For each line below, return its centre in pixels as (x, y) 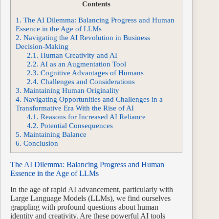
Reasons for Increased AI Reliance (92, 116)
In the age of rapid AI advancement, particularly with (92, 189)
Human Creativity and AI (78, 55)
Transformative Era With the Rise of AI (75, 108)
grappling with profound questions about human (84, 207)
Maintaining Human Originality (70, 90)
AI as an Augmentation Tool (82, 64)
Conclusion (40, 143)
